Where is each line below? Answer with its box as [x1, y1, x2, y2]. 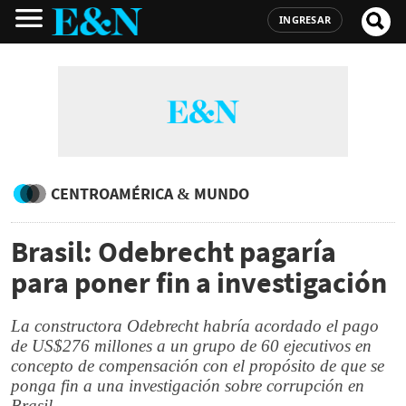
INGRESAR [279, 13, 331, 26]
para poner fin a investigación [11, 265, 387, 301]
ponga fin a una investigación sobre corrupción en [11, 376, 364, 395]
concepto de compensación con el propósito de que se [11, 356, 384, 375]
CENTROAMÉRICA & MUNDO [51, 183, 249, 204]
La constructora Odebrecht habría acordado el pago [11, 316, 379, 335]
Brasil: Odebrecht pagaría [11, 234, 336, 270]
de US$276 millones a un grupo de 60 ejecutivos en [11, 336, 372, 355]
